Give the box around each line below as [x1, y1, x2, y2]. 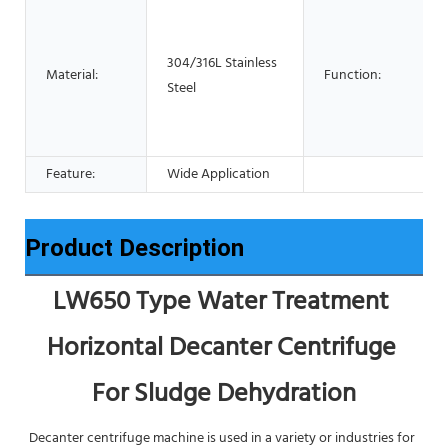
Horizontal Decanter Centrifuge [46, 327, 396, 369]
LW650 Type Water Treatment [53, 281, 389, 323]
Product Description [25, 233, 244, 262]
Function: [324, 63, 381, 87]
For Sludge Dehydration [92, 373, 356, 415]
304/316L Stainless [167, 51, 277, 75]
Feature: [46, 162, 95, 186]
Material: [46, 63, 98, 87]
